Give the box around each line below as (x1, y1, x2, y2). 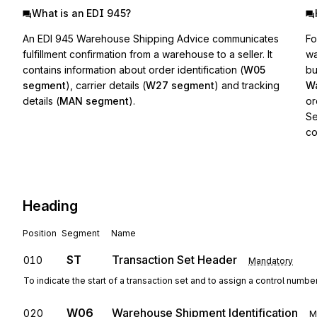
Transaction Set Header (112, 253, 237, 267)
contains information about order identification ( (23, 64, 243, 76)
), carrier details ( (66, 79, 146, 91)
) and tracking (214, 79, 279, 91)
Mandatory (248, 255, 293, 266)
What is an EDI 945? (32, 7, 132, 19)
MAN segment (59, 95, 129, 107)
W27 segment (146, 79, 214, 91)
